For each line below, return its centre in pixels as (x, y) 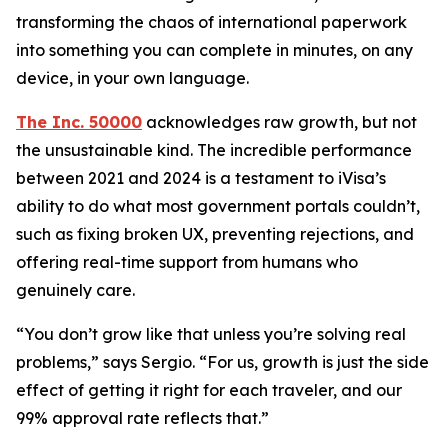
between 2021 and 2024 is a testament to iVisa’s (201, 178)
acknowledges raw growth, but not (279, 122)
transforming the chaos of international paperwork (211, 22)
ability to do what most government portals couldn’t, (218, 206)
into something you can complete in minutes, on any (214, 50)
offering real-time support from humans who (187, 262)
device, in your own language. (132, 78)
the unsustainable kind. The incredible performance (214, 150)
